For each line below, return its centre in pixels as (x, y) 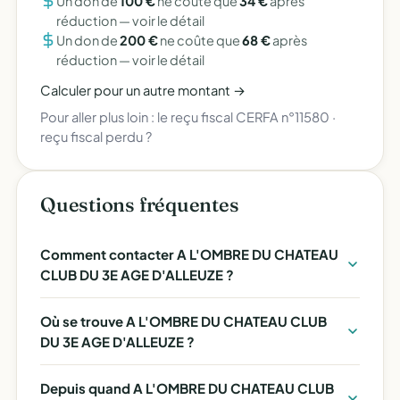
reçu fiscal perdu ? (96, 137)
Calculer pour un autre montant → (143, 90)
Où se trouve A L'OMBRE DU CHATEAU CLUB (183, 321)
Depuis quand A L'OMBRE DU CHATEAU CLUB (187, 388)
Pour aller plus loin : (99, 117)
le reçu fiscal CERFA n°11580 (243, 117)
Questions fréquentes (140, 204)
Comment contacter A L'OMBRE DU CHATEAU (189, 254)
